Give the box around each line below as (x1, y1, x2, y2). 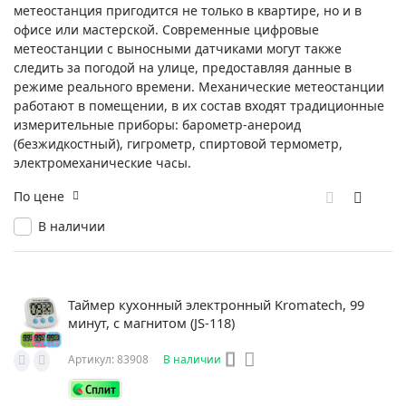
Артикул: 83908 (68, 352, 149, 368)
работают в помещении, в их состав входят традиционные (14, 96, 384, 114)
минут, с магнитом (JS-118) (68, 313, 235, 332)
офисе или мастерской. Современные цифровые (14, 20, 319, 38)
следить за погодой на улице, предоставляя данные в (14, 58, 352, 76)
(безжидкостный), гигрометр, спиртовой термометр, (14, 134, 343, 152)
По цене (14, 187, 64, 205)
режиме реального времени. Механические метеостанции (14, 77, 384, 95)
